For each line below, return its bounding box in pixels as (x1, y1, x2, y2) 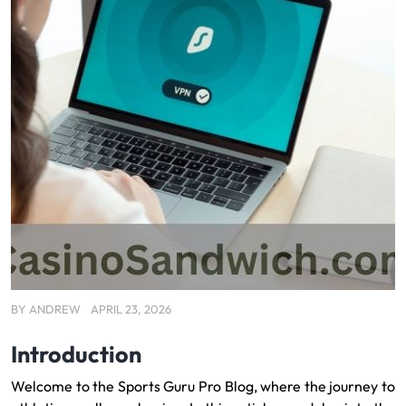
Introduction (11, 340, 141, 369)
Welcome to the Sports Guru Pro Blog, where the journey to (11, 377, 395, 395)
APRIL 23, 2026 (91, 302, 171, 316)
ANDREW (29, 302, 81, 316)
